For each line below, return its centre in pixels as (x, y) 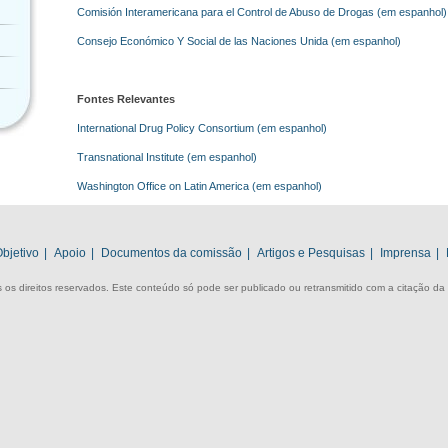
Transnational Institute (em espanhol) (167, 157)
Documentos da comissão (171, 253)
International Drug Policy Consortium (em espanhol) (202, 128)
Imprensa (405, 253)
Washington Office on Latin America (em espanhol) (199, 186)
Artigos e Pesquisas (311, 253)
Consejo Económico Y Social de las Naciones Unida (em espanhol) (239, 41)
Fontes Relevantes (126, 99)
